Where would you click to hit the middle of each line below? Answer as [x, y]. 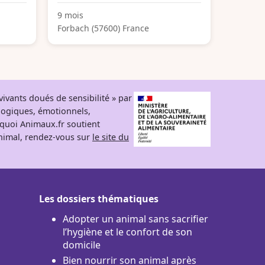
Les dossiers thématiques [99, 198]
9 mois [70, 15]
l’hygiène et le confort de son [127, 232]
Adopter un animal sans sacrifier [135, 219]
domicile [82, 245]
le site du [111, 137]
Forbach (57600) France [103, 28]
